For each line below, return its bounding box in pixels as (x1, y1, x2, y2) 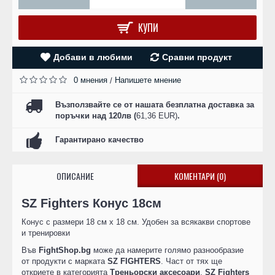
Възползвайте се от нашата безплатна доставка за (55, 100, 254, 109)
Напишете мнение (115, 76, 181, 85)
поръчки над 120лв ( (55, 111, 136, 120)
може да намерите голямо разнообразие (91, 246, 244, 255)
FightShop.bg (39, 246, 91, 255)
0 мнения (74, 76, 107, 85)
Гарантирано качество (55, 135, 144, 144)
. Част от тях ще (161, 257, 222, 266)
